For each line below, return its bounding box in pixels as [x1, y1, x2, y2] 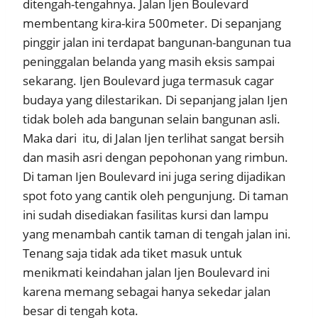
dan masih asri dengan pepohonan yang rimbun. [23, 148, 288, 165]
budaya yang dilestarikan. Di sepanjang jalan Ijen [23, 91, 287, 108]
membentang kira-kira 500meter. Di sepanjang [23, 14, 281, 31]
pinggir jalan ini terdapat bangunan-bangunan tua [23, 33, 291, 50]
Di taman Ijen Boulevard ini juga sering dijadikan [23, 168, 285, 185]
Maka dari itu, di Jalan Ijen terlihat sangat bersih [23, 129, 284, 146]
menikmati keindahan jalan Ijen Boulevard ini [23, 263, 270, 280]
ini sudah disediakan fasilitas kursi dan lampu [23, 206, 268, 223]
